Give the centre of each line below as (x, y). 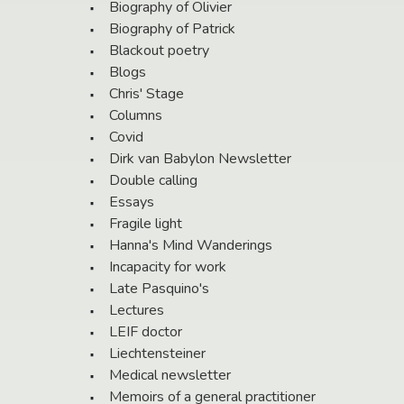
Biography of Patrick (172, 29)
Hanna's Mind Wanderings (191, 246)
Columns (136, 116)
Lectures (137, 311)
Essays (132, 202)
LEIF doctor (146, 332)
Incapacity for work (168, 267)
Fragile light (146, 224)
